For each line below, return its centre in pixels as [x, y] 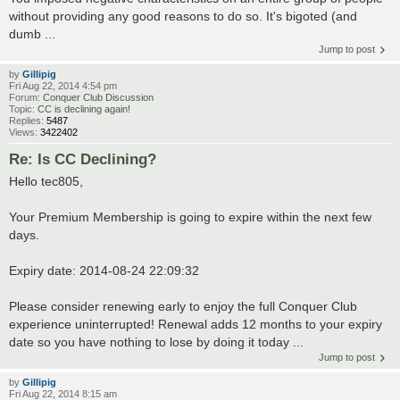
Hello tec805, [46, 182]
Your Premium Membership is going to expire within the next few [190, 217]
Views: [25, 133]
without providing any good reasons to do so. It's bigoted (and [183, 17]
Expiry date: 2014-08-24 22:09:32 [104, 271]
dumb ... [32, 34]
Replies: [28, 121]
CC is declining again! [84, 109]
